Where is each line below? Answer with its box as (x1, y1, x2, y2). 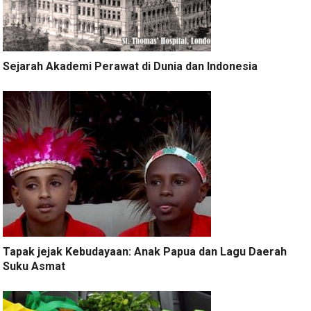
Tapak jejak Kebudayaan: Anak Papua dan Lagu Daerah (3, 245, 287, 259)
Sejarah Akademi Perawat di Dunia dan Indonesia (3, 60, 258, 74)
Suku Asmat (3, 260, 66, 274)
